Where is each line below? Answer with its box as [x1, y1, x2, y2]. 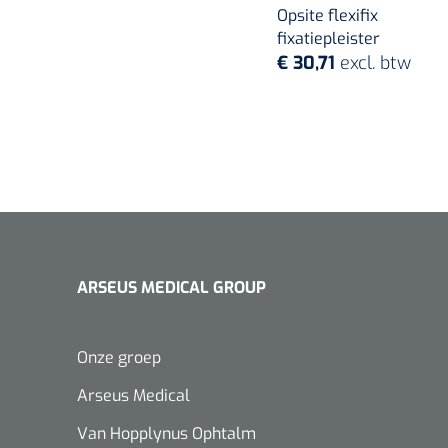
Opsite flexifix [277, 4, 378, 26]
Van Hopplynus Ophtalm [77, 422, 256, 444]
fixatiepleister [277, 27, 380, 49]
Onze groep [77, 346, 161, 368]
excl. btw [340, 50, 411, 75]
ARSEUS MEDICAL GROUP [77, 276, 266, 298]
